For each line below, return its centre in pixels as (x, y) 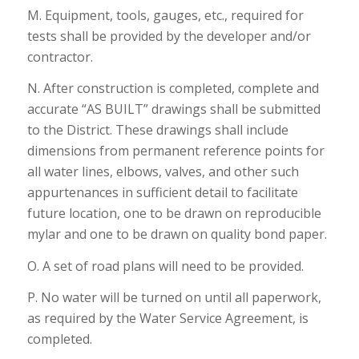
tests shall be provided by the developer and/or (169, 36)
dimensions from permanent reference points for (175, 151)
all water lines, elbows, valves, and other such (163, 172)
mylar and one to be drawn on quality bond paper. (177, 234)
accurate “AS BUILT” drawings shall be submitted (173, 109)
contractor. (60, 56)
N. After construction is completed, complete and (173, 89)
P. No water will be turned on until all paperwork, (174, 298)
